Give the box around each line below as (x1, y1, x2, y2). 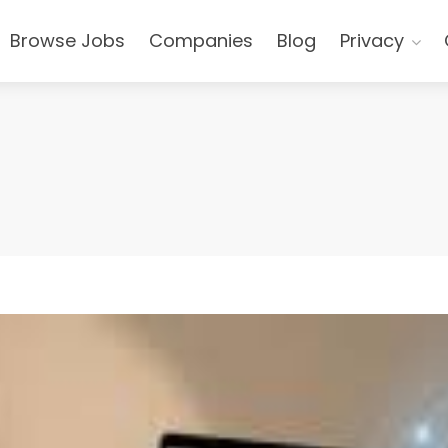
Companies (149, 28, 253, 53)
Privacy (340, 28, 404, 53)
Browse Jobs (10, 28, 125, 53)
